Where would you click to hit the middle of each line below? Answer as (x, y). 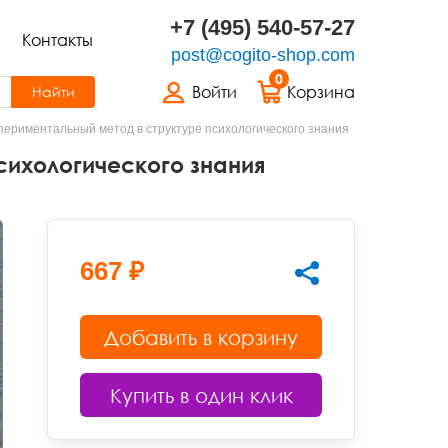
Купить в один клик (201, 395)
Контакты (57, 40)
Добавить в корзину (201, 337)
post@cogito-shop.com (263, 55)
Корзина (321, 92)
